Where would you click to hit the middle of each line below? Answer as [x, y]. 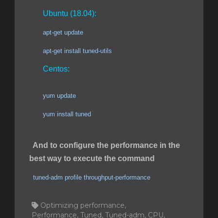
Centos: [56, 69]
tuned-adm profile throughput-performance [92, 177]
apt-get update [63, 32]
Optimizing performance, [82, 205]
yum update [59, 96]
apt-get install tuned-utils [71, 51]
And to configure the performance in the [105, 145]
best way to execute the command [92, 158]
